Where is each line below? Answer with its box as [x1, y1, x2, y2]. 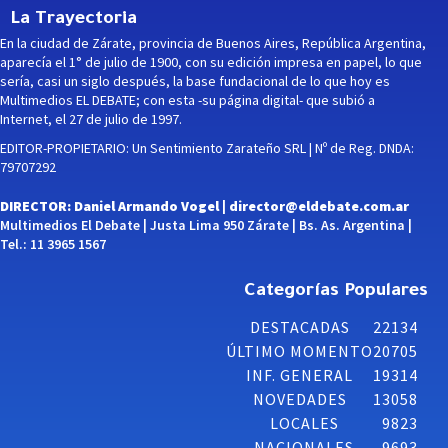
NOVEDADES [252, 389, 347, 410]
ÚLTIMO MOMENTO [226, 341, 373, 362]
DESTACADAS [249, 317, 350, 338]
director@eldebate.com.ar [229, 197, 409, 216]
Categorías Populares [244, 282, 428, 303]
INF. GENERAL [246, 365, 353, 386]
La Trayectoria [10, 10, 137, 31]
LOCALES [269, 413, 339, 434]
